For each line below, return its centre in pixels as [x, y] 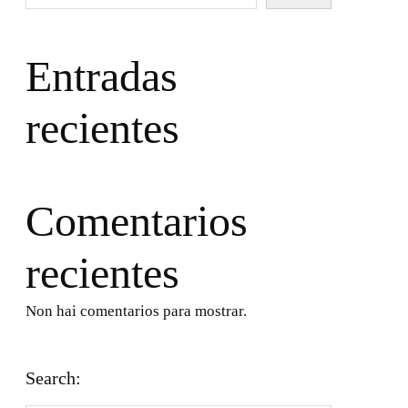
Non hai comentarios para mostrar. [136, 311]
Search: [53, 378]
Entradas [102, 76]
